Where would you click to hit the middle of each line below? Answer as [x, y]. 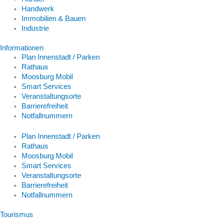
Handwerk [38, 9]
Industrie [35, 28]
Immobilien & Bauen [53, 18]
